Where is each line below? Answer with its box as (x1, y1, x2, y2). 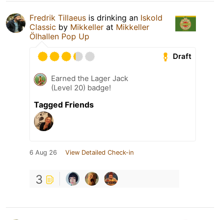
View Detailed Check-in (65, 148, 134, 156)
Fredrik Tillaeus (29, 12, 86, 23)
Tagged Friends (34, 99, 94, 110)
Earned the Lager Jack (51, 73, 128, 83)
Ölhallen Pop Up (29, 31, 89, 41)
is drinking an (86, 12, 140, 23)
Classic (29, 22, 56, 32)
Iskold (140, 12, 163, 23)
